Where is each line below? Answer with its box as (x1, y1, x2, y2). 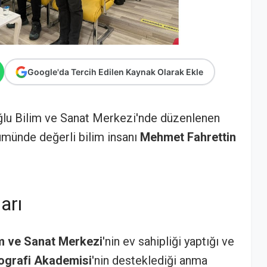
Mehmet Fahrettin (140, 130, 236, 144)
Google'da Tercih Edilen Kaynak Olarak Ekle (29, 66, 206, 77)
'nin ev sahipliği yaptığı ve (103, 234, 234, 249)
